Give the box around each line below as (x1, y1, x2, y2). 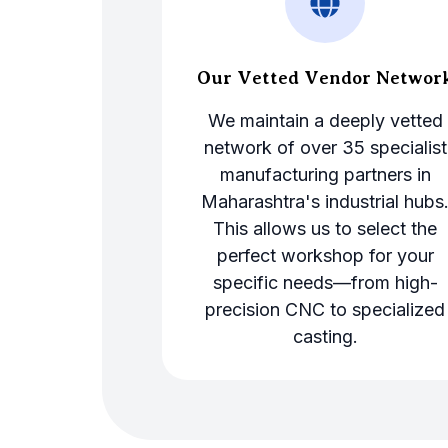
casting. (292, 325, 358, 347)
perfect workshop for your (216, 244, 434, 266)
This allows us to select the (213, 217, 438, 239)
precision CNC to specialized (205, 298, 446, 320)
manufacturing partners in (219, 163, 431, 185)
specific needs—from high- (212, 271, 438, 293)
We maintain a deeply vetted (207, 109, 443, 131)
